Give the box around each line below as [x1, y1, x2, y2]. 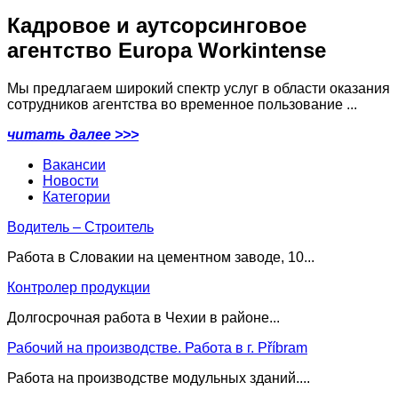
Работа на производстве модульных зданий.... [7, 370, 310, 386]
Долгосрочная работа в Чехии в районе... [7, 309, 280, 325]
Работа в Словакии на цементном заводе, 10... [7, 249, 314, 265]
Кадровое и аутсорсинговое [7, 12, 306, 37]
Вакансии [43, 156, 106, 172]
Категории [43, 188, 110, 204]
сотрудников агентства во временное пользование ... [7, 96, 357, 112]
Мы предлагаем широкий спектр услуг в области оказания [7, 80, 390, 96]
